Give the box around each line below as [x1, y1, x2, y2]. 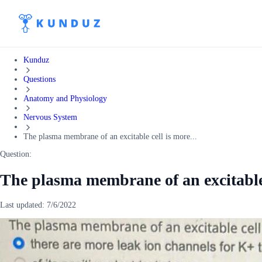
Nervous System [23, 113, 77, 122]
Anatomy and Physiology [23, 94, 107, 103]
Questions [23, 74, 56, 84]
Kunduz [23, 56, 49, 64]
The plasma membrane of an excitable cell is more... [23, 132, 197, 142]
